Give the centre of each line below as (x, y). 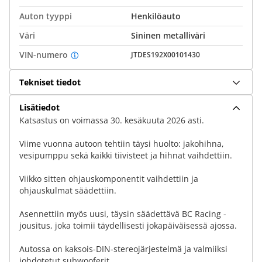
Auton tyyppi (46, 16)
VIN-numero (44, 55)
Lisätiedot (39, 107)
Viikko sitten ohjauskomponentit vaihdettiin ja (109, 179)
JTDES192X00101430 (166, 55)
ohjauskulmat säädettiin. (68, 190)
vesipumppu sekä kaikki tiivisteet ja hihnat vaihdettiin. (126, 155)
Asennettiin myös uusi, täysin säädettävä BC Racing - (123, 214)
